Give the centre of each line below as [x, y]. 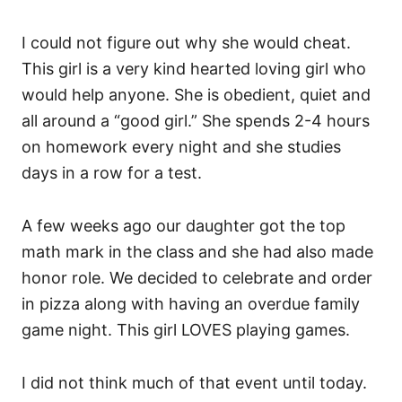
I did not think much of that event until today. [194, 383]
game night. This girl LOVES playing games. [186, 330]
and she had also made [286, 252]
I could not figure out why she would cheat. [186, 43]
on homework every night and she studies [181, 147]
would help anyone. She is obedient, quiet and [196, 95]
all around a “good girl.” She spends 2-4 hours [196, 121]
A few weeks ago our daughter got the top [184, 226]
